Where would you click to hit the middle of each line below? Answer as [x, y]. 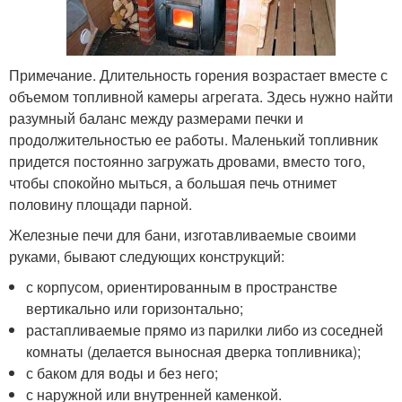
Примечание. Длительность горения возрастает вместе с [198, 75]
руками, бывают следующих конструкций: [147, 257]
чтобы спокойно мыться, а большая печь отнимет [173, 183]
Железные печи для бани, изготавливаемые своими [183, 235]
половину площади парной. [100, 205]
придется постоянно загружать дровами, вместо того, [187, 162]
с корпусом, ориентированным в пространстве [182, 287]
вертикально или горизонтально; [135, 309]
